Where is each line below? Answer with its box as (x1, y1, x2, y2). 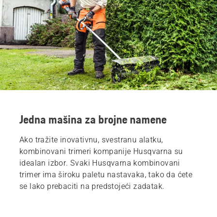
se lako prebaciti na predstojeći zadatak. (19, 181, 165, 191)
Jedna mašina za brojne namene (19, 112, 167, 126)
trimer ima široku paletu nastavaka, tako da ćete (19, 170, 193, 179)
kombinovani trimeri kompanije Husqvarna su (19, 146, 183, 156)
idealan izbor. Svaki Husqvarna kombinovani (19, 158, 180, 168)
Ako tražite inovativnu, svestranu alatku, (19, 135, 163, 144)
